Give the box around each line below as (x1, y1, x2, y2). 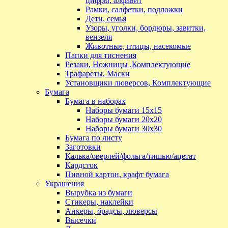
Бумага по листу (65, 133, 122, 142)
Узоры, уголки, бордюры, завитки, (85, 23, 206, 33)
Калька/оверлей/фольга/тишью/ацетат (65, 152, 196, 161)
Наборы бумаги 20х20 (85, 115, 162, 124)
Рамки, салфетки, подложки (85, 5, 183, 14)
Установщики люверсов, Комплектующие (65, 78, 211, 88)
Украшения (45, 179, 84, 188)
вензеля (85, 33, 112, 42)
